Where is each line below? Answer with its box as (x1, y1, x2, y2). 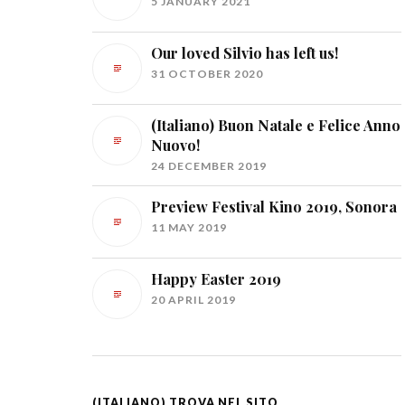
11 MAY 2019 (151, 220, 227, 234)
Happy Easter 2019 (151, 268, 281, 288)
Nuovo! (151, 135, 200, 155)
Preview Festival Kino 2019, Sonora (151, 196, 397, 216)
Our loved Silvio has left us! (151, 42, 338, 62)
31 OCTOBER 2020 (151, 66, 263, 80)
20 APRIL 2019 (151, 292, 236, 306)
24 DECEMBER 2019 (151, 158, 267, 173)
